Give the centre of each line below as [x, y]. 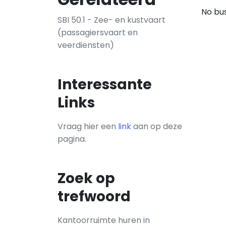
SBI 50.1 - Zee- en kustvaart [111, 20]
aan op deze [157, 126]
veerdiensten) [86, 45]
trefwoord [94, 196]
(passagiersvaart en [98, 33]
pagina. [72, 139]
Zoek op [86, 178]
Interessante [105, 84]
